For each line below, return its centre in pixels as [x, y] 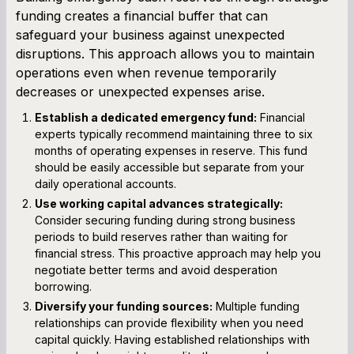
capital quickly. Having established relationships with [172, 339]
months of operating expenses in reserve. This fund [171, 150]
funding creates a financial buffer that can [142, 15]
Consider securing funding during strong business [165, 220]
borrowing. [63, 286]
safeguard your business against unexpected [150, 34]
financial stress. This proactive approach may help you [178, 253]
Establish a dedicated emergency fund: [146, 117]
